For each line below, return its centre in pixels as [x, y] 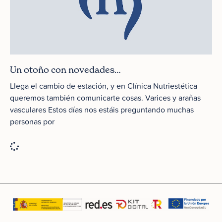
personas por [32, 121]
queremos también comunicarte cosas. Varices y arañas [105, 98]
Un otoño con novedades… [65, 70]
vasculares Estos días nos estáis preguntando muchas [102, 110]
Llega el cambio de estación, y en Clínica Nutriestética [104, 86]
